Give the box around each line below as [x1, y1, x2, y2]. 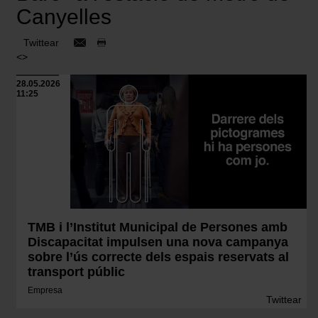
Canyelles [16, 5, 111, 29]
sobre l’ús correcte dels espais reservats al [28, 249, 289, 264]
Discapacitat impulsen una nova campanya [28, 234, 288, 249]
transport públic [28, 264, 125, 279]
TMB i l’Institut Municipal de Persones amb [28, 219, 287, 234]
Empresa [28, 285, 62, 295]
